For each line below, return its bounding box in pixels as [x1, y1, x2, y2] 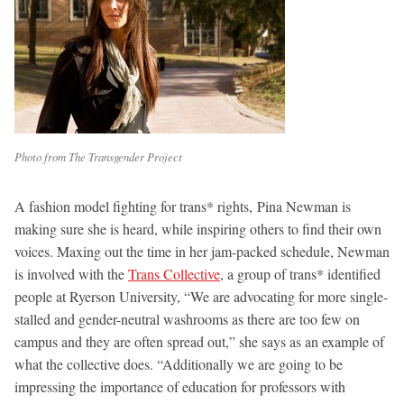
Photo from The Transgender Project [14, 148, 182, 164]
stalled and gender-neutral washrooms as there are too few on [14, 308, 360, 328]
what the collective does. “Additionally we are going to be [14, 353, 343, 373]
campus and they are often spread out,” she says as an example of [14, 331, 384, 351]
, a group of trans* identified [220, 263, 381, 283]
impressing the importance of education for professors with [14, 376, 345, 396]
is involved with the [14, 263, 128, 283]
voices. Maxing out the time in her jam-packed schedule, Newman [14, 241, 390, 261]
